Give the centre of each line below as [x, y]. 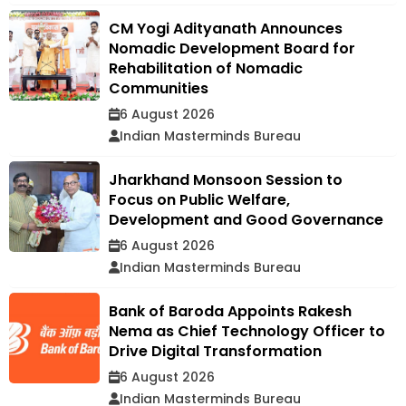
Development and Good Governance [246, 220]
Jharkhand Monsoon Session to [226, 180]
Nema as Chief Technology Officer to [247, 332]
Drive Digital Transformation [215, 352]
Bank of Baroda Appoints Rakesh [230, 312]
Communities [160, 89]
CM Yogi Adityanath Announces [226, 29]
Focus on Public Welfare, [199, 200]
